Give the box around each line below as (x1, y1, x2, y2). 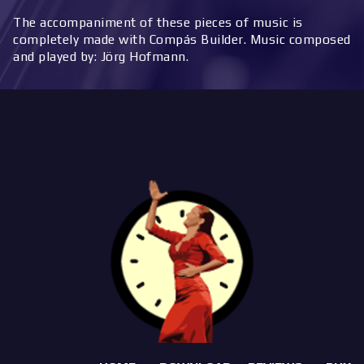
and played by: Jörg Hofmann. (13, 48, 188, 63)
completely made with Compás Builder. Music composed (13, 31, 351, 46)
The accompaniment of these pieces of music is (13, 14, 303, 29)
